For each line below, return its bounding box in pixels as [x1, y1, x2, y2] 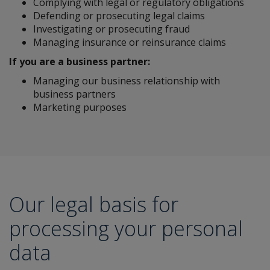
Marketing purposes [33, 101, 127, 114]
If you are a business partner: [9, 55, 150, 68]
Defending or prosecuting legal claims [33, 9, 205, 22]
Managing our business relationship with [33, 74, 220, 87]
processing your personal [9, 215, 243, 242]
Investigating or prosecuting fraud [33, 22, 190, 36]
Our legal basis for [9, 190, 178, 218]
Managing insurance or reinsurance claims [33, 36, 226, 49]
